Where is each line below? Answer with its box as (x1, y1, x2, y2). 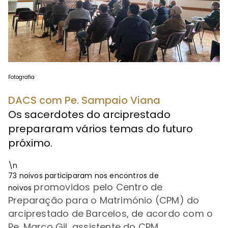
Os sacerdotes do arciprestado (8, 107, 170, 122)
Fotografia (8, 73, 35, 81)
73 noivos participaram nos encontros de (8, 170, 159, 181)
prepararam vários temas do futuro (8, 122, 193, 136)
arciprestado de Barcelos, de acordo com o (8, 207, 213, 220)
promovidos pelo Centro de (34, 181, 163, 193)
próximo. (8, 136, 52, 150)
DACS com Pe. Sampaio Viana (8, 93, 160, 107)
